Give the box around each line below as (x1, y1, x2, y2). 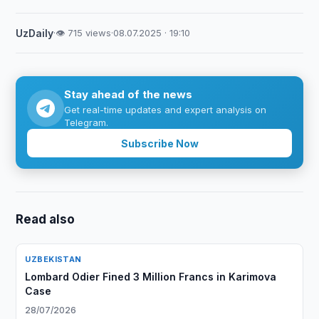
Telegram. (64, 117, 109, 128)
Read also (16, 212, 75, 226)
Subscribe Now (120, 137, 199, 150)
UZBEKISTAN (25, 254, 82, 264)
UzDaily (16, 27, 54, 39)
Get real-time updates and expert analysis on (64, 104, 267, 115)
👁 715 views (56, 27, 112, 38)
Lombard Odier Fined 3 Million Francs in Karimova (25, 271, 277, 283)
